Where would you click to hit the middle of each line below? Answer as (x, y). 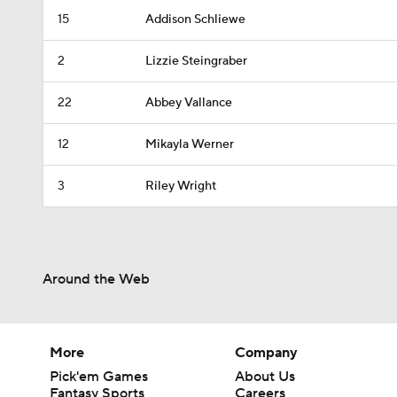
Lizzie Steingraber (196, 61)
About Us (265, 377)
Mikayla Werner (190, 144)
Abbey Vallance (189, 103)
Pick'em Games (99, 377)
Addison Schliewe (195, 19)
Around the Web (96, 279)
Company (267, 353)
